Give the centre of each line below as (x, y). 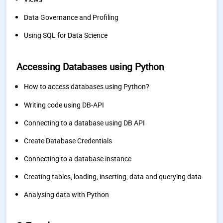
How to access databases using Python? (87, 86)
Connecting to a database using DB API (84, 123)
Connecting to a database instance (78, 159)
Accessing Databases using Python (90, 67)
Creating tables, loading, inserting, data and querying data (113, 176)
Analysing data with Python (66, 194)
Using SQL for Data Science (66, 35)
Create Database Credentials (68, 141)
